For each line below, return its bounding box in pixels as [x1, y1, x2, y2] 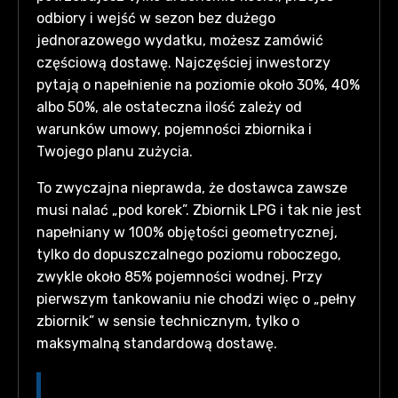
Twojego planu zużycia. [36, 142, 193, 160]
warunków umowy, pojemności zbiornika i [36, 120, 312, 138]
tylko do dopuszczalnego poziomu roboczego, [36, 245, 341, 263]
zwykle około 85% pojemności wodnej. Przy [36, 267, 322, 285]
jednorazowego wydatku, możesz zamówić [36, 31, 323, 49]
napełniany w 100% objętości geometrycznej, [36, 223, 338, 241]
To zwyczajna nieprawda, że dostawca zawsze [36, 179, 347, 196]
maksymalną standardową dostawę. [36, 334, 277, 352]
